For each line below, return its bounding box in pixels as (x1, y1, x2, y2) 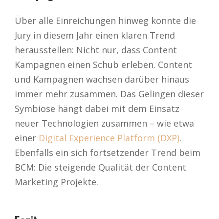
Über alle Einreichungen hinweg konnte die (15, 14, 196, 26)
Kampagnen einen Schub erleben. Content (15, 58, 192, 70)
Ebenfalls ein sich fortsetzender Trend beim (15, 146, 200, 158)
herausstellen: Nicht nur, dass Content (15, 44, 177, 56)
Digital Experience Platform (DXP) (39, 131, 179, 144)
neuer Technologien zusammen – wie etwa (15, 117, 194, 129)
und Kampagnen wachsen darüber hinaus (15, 73, 189, 85)
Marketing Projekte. (15, 175, 98, 188)
